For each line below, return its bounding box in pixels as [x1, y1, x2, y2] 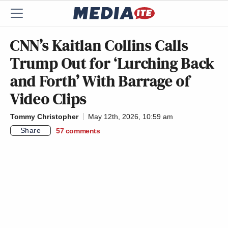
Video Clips [10, 88, 88, 110]
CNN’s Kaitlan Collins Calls [10, 34, 189, 56]
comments [65, 126, 100, 135]
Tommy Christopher [10, 112, 78, 121]
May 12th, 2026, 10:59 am [88, 112, 173, 121]
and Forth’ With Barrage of [10, 70, 190, 92]
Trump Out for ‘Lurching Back [10, 52, 215, 74]
